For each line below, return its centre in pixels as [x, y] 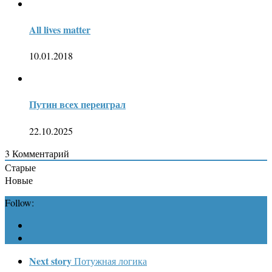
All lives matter [60, 29]
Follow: [19, 202]
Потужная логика [110, 260]
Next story [50, 260]
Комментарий [39, 153]
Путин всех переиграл [77, 104]
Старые [20, 167]
